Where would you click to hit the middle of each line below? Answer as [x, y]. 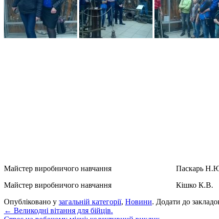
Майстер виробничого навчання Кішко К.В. [109, 185]
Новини [139, 201]
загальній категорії [90, 201]
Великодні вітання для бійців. [62, 210]
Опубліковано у [31, 201]
